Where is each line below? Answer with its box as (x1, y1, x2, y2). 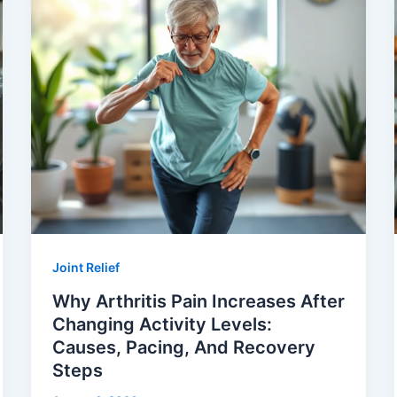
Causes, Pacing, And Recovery (51, 336, 315, 358)
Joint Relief (51, 259, 120, 275)
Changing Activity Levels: (51, 313, 272, 335)
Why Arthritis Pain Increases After (51, 290, 345, 312)
